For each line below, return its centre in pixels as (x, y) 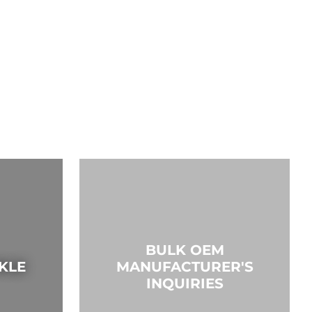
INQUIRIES (185, 283)
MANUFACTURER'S (185, 266)
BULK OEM (185, 250)
